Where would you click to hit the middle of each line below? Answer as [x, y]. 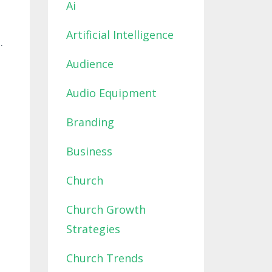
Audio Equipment [111, 93]
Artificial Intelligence [120, 34]
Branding [90, 122]
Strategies [93, 229]
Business [89, 151]
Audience [90, 63]
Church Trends [104, 258]
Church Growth [106, 209]
